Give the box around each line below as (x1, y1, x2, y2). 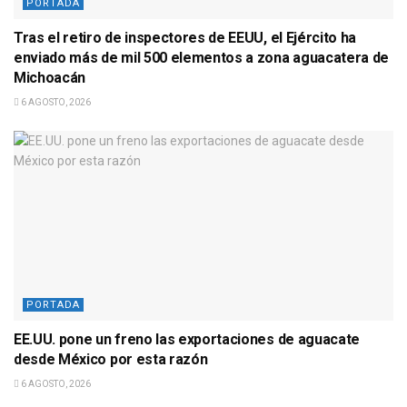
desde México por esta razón (14, 350, 208, 368)
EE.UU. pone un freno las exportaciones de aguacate (14, 330, 360, 348)
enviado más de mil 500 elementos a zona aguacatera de (14, 48, 390, 66)
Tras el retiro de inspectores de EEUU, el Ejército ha (14, 28, 357, 46)
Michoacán (14, 68, 86, 86)
